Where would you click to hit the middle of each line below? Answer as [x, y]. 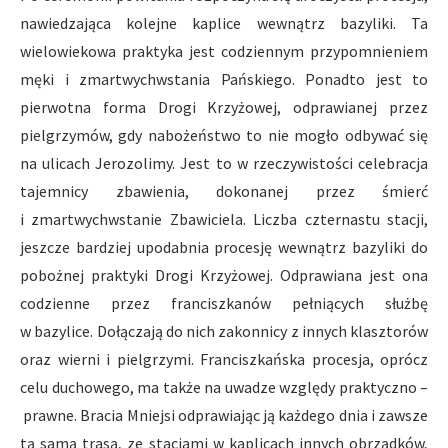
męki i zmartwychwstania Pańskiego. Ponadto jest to [224, 78]
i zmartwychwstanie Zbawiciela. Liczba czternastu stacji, [224, 218]
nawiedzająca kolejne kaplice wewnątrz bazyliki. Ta [224, 22]
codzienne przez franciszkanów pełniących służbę [224, 302]
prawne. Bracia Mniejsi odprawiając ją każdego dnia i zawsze [224, 414]
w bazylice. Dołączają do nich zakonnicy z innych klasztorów [224, 330]
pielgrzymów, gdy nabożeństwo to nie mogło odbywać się [224, 134]
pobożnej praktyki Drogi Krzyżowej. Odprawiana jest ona [224, 274]
